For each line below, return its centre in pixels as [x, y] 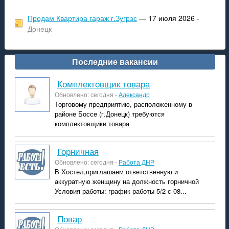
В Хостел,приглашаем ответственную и [116, 171]
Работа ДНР [136, 162]
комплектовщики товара [92, 123]
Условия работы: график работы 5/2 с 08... [120, 191]
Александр [134, 94]
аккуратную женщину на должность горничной [127, 181]
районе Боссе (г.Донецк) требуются [109, 114]
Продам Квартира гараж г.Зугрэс [82, 18]
